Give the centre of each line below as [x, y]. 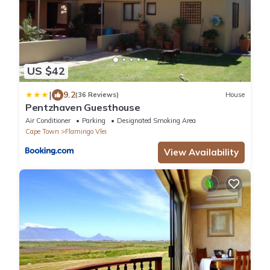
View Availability [201, 152]
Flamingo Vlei [86, 131]
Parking [94, 120]
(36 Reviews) [97, 95]
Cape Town [42, 131]
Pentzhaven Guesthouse [83, 107]
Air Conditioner [48, 120]
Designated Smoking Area [156, 120]
